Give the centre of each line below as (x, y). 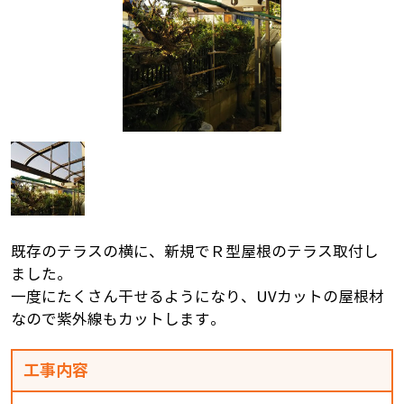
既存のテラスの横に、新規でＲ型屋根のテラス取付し (194, 252)
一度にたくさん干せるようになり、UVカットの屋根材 (197, 298)
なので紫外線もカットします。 (118, 320)
